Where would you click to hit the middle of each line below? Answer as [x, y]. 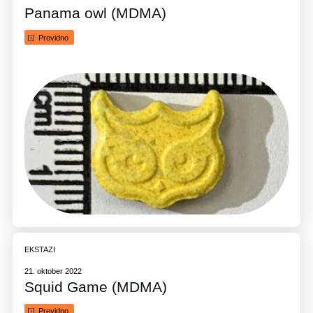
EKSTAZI [40, 249]
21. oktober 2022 [53, 271]
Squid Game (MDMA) [96, 286]
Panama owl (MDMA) [96, 13]
